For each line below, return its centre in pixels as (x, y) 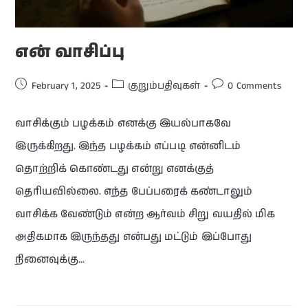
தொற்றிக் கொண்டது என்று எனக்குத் (115, 168)
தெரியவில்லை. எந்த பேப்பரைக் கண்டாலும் (134, 191)
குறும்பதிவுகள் (164, 86)
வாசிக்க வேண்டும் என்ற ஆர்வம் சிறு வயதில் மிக (145, 214)
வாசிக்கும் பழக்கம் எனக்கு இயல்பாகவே (123, 123)
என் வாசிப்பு (70, 52)
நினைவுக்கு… (50, 259)
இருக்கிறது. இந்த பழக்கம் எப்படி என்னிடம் (128, 146)
